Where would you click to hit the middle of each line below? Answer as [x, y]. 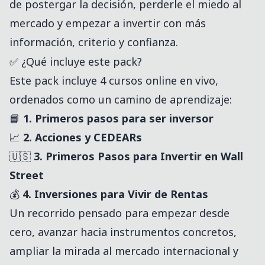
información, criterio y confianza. [94, 42]
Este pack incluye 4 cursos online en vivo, [114, 81]
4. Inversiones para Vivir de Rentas [115, 194]
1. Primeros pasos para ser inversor [118, 119]
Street [27, 175]
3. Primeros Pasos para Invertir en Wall [138, 156]
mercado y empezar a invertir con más [108, 23]
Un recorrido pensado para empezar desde [119, 213]
